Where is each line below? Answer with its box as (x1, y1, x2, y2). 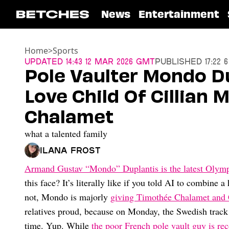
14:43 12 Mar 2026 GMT (63, 56, 155, 66)
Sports (53, 45, 78, 56)
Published (155, 56, 202, 66)
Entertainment (139, 7, 219, 21)
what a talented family (25, 127, 107, 140)
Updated (25, 56, 63, 66)
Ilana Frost (40, 145, 101, 155)
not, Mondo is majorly (25, 191, 110, 203)
